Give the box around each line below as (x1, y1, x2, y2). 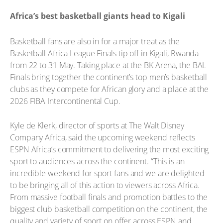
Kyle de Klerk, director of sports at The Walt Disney (10, 120, 184, 131)
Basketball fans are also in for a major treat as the (10, 35, 180, 47)
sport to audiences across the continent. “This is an (10, 156, 185, 167)
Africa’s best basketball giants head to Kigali (10, 10, 185, 21)
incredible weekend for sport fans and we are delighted (10, 168, 205, 179)
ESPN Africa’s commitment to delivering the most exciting (10, 144, 209, 155)
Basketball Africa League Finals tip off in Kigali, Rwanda (10, 47, 199, 59)
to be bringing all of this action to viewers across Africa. (10, 180, 200, 191)
